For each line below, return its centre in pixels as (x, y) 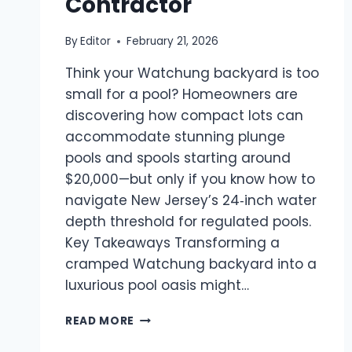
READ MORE (100, 321)
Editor (96, 41)
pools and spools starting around (178, 158)
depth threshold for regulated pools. (188, 222)
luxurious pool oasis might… (157, 285)
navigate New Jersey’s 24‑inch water (191, 200)
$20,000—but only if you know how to (190, 179)
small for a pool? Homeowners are (181, 94)
